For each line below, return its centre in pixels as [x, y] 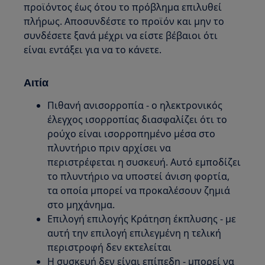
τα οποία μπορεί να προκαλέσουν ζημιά [139, 191]
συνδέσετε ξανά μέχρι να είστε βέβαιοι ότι [121, 36]
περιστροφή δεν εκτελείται [110, 248]
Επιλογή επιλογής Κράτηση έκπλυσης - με [142, 219]
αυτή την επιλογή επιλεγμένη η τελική [135, 233]
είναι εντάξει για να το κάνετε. [93, 50]
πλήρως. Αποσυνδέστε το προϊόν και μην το [124, 22]
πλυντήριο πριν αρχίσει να [109, 148]
